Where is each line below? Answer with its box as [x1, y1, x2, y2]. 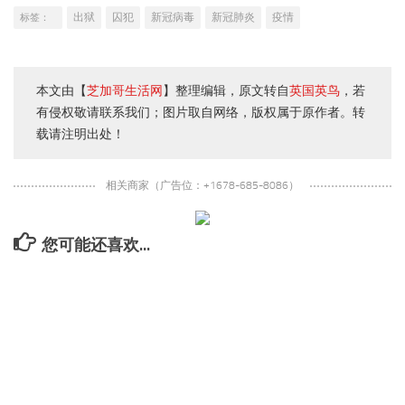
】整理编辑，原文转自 [163, 84, 289, 99]
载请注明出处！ [36, 127, 125, 142]
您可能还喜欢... [41, 235, 150, 256]
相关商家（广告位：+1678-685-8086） [106, 179, 299, 193]
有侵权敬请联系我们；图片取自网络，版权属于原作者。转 [36, 106, 365, 120]
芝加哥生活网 [87, 84, 163, 99]
